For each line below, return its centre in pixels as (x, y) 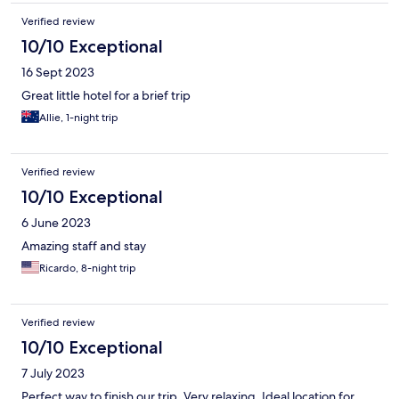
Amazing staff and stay (84, 246)
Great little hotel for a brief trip (106, 96)
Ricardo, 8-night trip (88, 269)
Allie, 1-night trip (79, 118)
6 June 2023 (56, 223)
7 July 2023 (53, 374)
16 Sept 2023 (58, 73)
